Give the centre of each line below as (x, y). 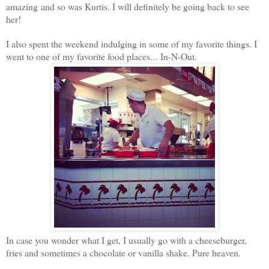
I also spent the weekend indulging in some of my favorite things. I (131, 43)
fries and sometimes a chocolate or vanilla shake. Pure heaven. (123, 252)
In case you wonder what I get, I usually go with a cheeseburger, (126, 240)
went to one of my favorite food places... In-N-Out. (101, 56)
